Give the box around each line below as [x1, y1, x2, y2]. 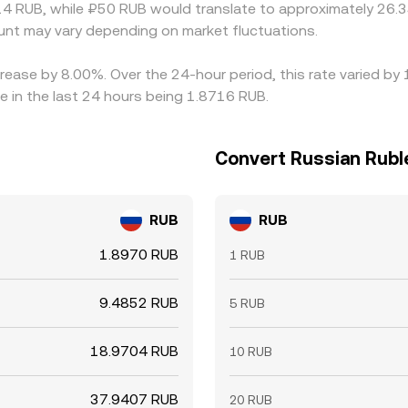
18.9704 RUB [90, 342, 178, 360]
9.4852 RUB [99, 294, 178, 311]
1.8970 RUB [99, 246, 178, 263]
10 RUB [229, 344, 272, 359]
